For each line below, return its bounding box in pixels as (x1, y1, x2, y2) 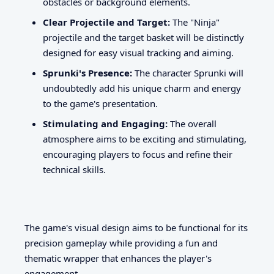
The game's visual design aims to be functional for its (24, 221, 248, 234)
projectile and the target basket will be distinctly (43, 31, 244, 43)
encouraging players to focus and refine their (43, 147, 232, 160)
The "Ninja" (170, 15, 220, 28)
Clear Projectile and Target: (43, 15, 170, 28)
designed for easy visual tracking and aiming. (43, 46, 234, 59)
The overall (168, 117, 217, 130)
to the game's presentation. (43, 97, 158, 109)
